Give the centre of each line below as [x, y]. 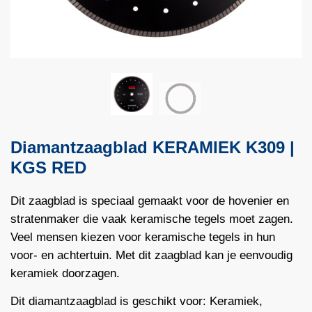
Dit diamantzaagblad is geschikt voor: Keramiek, [136, 301]
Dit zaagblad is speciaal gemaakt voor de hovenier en [150, 201]
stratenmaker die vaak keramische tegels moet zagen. [152, 219]
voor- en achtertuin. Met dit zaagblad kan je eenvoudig [151, 256]
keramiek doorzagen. [65, 274]
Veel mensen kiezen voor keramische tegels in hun [143, 237]
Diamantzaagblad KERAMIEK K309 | [153, 147]
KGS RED [48, 167]
